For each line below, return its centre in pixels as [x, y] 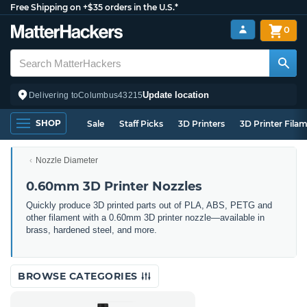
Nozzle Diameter [67, 160]
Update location [176, 95]
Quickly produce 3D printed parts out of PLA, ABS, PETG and [149, 205]
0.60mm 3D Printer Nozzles [114, 186]
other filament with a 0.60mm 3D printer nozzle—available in [145, 218]
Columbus [98, 95]
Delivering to [54, 95]
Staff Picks [141, 124]
